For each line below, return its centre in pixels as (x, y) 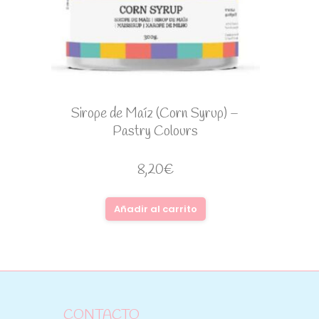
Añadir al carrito (155, 209)
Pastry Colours (156, 132)
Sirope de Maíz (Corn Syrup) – (156, 114)
